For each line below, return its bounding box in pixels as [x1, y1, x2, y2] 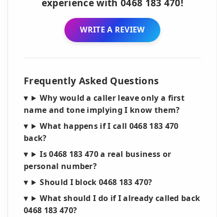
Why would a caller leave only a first [40, 93, 185, 104]
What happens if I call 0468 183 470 [40, 121, 179, 132]
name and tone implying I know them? [24, 105, 180, 116]
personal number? [24, 161, 97, 172]
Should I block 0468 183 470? [40, 177, 153, 188]
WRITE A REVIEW [80, 24, 145, 35]
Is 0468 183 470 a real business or [40, 149, 171, 160]
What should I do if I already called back [40, 193, 201, 204]
